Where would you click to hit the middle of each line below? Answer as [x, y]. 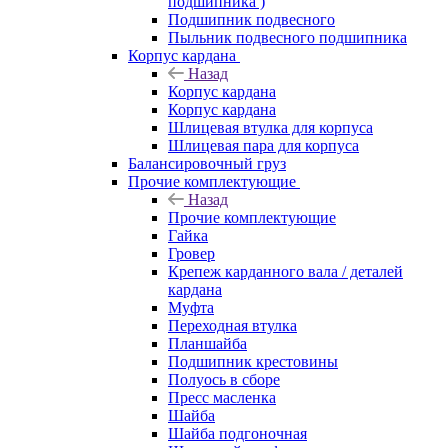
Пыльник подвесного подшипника [287, 37]
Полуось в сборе [224, 379]
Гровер [191, 253]
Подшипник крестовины [253, 361]
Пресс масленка [222, 397]
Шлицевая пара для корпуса [263, 145]
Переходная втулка [232, 325]
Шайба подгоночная [237, 433]
